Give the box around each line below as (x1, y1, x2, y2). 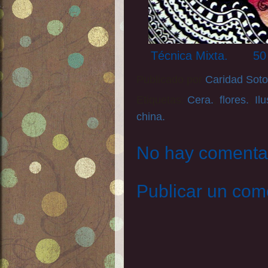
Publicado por (136, 74, 205, 86)
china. (136, 111, 165, 123)
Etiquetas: (136, 94, 187, 106)
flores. (220, 94, 249, 106)
